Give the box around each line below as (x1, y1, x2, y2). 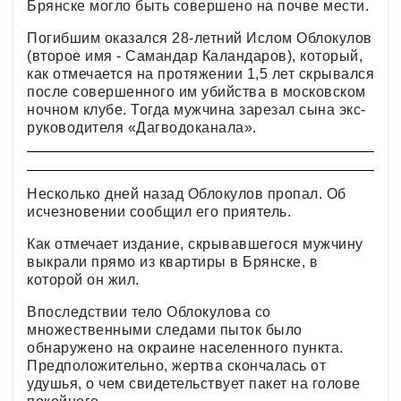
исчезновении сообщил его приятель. (27, 204, 295, 220)
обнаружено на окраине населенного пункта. (27, 340, 344, 356)
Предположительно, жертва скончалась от (27, 358, 326, 374)
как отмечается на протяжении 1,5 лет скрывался (27, 66, 374, 82)
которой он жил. (27, 272, 143, 288)
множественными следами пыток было (27, 322, 303, 338)
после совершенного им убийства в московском (27, 84, 366, 100)
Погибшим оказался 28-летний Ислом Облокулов (27, 30, 372, 47)
